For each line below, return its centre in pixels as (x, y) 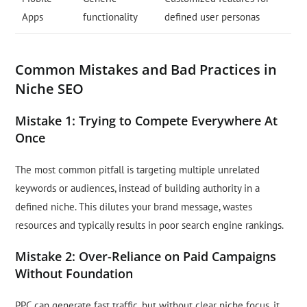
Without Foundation (74, 274)
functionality (111, 17)
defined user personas (212, 17)
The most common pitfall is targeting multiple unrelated (138, 170)
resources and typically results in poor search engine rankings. (150, 225)
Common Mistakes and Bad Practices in (146, 70)
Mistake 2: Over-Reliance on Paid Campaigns (146, 257)
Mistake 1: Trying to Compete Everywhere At (147, 121)
